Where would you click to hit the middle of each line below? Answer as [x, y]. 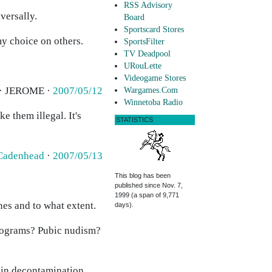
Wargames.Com [151, 90]
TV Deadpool [147, 54]
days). [124, 205]
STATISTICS [134, 120]
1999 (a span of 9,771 [147, 195]
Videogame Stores [155, 78]
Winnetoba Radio [153, 103]
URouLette [143, 66]
